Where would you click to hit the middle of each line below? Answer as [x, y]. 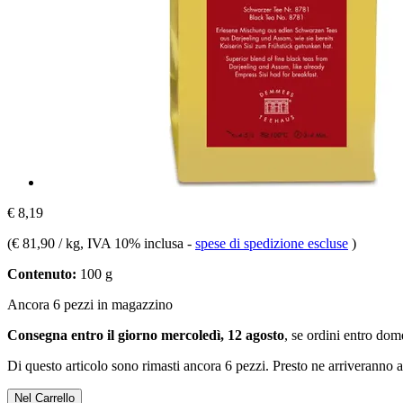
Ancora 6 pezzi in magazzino [90, 304]
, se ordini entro [330, 335]
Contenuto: [42, 273]
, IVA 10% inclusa [134, 243]
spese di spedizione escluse [272, 243]
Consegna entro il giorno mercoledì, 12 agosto [146, 335]
